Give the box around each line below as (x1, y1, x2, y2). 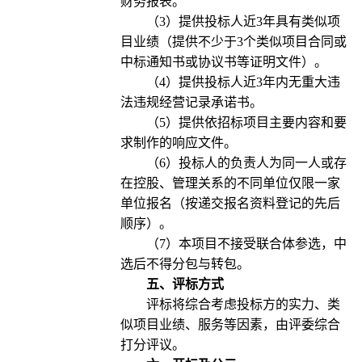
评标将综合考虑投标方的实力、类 (145, 297, 340, 312)
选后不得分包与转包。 (120, 257, 250, 271)
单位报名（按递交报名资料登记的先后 (120, 196, 340, 211)
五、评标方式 (145, 277, 224, 292)
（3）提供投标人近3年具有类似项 (145, 15, 340, 29)
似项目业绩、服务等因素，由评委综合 (120, 318, 340, 332)
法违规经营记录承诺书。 (120, 95, 263, 110)
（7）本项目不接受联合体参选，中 (145, 237, 347, 251)
